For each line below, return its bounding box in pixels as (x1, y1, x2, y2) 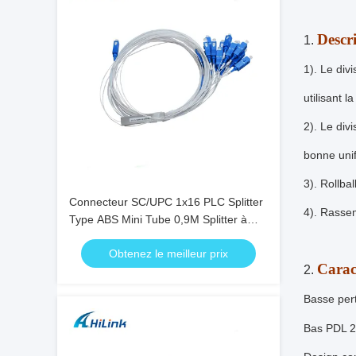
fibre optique (69, 230, 132, 243)
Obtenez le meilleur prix (109, 247, 228, 260)
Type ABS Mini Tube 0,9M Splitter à (69, 213, 247, 226)
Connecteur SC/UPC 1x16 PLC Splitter (69, 195, 263, 208)
